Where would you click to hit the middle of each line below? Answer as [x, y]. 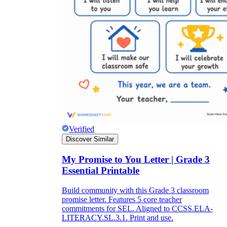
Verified [82, 129]
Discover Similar [90, 139]
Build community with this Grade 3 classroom [135, 190]
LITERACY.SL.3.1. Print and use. [118, 217]
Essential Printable [101, 170]
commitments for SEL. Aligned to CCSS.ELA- [137, 208]
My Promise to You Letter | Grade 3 [136, 159]
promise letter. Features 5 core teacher [122, 199]
